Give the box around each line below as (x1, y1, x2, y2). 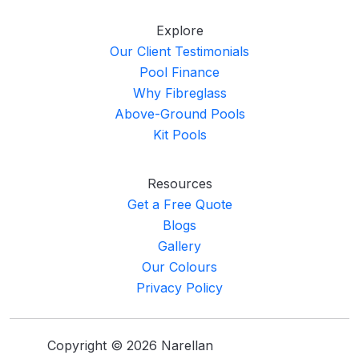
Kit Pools (152, 127, 207, 143)
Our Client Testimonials (110, 43, 249, 60)
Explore (155, 22, 204, 39)
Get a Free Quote (127, 196, 232, 213)
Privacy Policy (136, 280, 223, 296)
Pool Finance (139, 64, 220, 81)
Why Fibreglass (132, 85, 227, 102)
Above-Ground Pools (114, 106, 245, 123)
